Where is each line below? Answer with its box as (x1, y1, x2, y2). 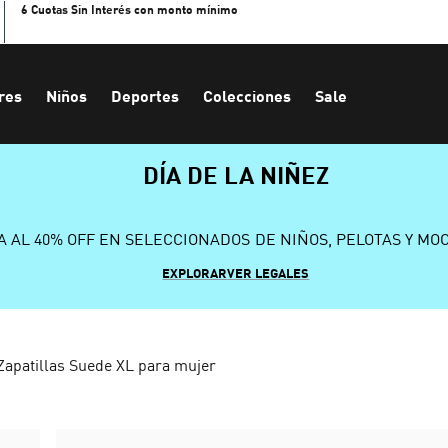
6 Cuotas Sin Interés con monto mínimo (20, 2, 238, 17)
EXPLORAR (162, 265, 228, 281)
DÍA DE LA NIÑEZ (143, 159, 329, 189)
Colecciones (203, 86, 291, 105)
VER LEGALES (227, 265, 310, 281)
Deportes (111, 86, 179, 105)
